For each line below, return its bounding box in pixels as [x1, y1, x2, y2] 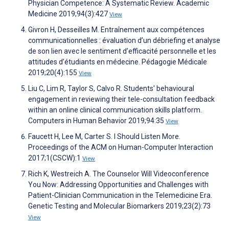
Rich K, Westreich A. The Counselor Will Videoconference [28, 170, 209, 178]
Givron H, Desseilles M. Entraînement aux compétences [28, 26, 204, 34]
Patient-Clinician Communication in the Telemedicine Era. [28, 191, 212, 200]
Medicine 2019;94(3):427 [28, 10, 109, 18]
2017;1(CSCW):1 [28, 154, 82, 163]
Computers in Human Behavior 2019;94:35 [28, 117, 166, 125]
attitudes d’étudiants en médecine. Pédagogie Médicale [28, 58, 207, 66]
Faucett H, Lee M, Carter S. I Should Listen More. [28, 132, 180, 141]
